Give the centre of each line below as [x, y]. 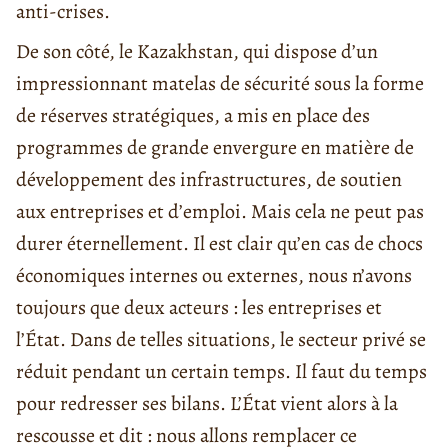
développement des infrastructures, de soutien [209, 179]
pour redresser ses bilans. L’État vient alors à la [207, 403]
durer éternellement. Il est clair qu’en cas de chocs [219, 243]
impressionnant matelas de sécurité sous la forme [220, 83]
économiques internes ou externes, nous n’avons [214, 275]
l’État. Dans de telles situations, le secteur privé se [221, 339]
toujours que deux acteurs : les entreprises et [199, 307]
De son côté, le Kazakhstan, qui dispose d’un [197, 51]
